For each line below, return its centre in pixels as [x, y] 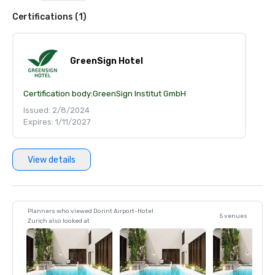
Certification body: [58, 94]
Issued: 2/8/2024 [56, 110]
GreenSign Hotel [107, 61]
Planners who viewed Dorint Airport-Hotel [91, 211]
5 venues [234, 216]
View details [52, 160]
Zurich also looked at [59, 221]
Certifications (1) [49, 17]
